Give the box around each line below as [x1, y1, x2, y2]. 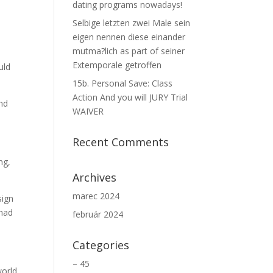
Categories [73, 238, 130, 252]
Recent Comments [73, 135, 169, 149]
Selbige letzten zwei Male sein [73, 17, 191, 29]
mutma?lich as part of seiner [73, 45, 185, 57]
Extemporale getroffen [73, 59, 162, 71]
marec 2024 [73, 190, 120, 202]
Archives [73, 170, 117, 185]
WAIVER [73, 105, 104, 117]
